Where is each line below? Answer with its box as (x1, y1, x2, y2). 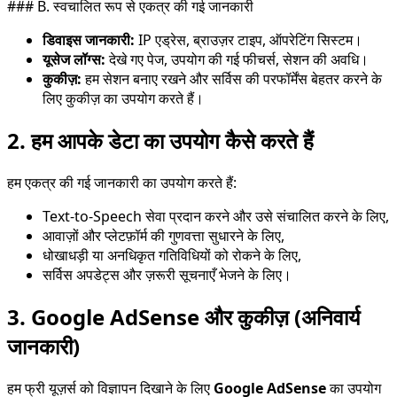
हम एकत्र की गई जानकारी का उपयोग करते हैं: (7, 172, 237, 192)
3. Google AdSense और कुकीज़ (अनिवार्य (7, 301, 360, 331)
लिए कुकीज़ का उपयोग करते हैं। (43, 88, 204, 108)
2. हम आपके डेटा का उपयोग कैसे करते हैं (7, 125, 314, 155)
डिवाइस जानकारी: (43, 29, 135, 50)
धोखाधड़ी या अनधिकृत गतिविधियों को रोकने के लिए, (43, 245, 301, 265)
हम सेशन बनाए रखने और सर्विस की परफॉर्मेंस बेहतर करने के (82, 68, 382, 89)
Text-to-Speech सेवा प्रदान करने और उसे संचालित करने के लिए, (43, 206, 389, 226)
